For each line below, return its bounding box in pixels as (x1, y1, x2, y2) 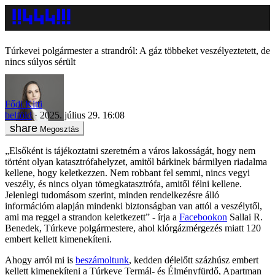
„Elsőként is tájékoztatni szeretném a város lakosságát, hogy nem (5, 145, 255, 156)
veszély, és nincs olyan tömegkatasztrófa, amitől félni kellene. (5, 178, 242, 189)
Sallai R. (227, 211, 263, 222)
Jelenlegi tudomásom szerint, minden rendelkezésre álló (5, 189, 219, 200)
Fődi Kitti (5, 98, 42, 109)
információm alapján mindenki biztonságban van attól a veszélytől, (5, 200, 262, 211)
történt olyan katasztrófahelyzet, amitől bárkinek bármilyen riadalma (5, 156, 267, 167)
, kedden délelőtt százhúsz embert (129, 254, 258, 265)
